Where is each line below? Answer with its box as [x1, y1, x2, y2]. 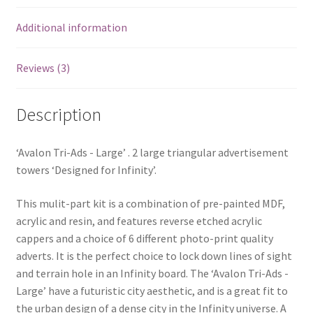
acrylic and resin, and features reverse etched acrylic [15, 213, 262, 228]
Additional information [15, 20, 127, 34]
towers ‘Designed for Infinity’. [15, 163, 156, 177]
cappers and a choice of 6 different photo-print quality [15, 231, 273, 245]
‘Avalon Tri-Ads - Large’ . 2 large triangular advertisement [15, 145, 289, 160]
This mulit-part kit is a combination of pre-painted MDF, [15, 196, 285, 210]
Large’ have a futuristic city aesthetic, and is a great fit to [15, 283, 288, 298]
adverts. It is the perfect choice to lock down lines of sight [15, 248, 292, 263]
